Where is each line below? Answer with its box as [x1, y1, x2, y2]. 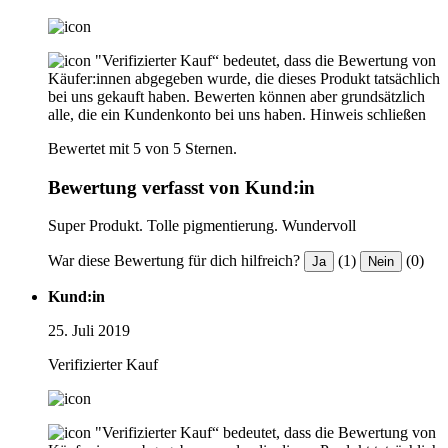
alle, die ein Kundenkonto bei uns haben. [48, 106, 306, 124]
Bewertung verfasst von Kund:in [48, 176, 315, 198]
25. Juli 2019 [48, 322, 130, 340]
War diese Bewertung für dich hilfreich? [48, 252, 300, 270]
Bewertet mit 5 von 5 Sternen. [48, 140, 237, 158]
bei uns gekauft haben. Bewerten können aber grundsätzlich [48, 88, 425, 106]
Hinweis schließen [310, 106, 426, 124]
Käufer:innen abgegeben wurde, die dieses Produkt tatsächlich [48, 70, 440, 88]
